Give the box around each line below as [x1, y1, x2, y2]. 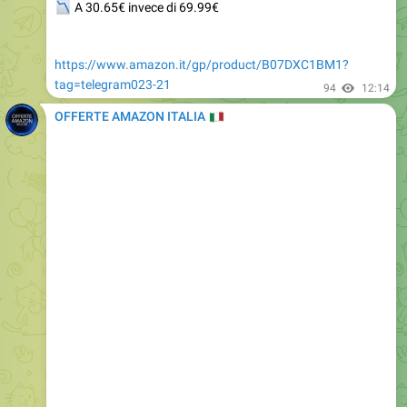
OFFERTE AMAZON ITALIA [55, 69, 208, 84]
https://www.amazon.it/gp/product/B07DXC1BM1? [55, 17, 349, 33]
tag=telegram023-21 [55, 37, 171, 53]
